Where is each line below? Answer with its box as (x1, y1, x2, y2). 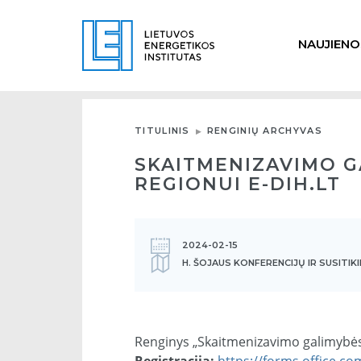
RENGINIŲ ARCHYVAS (206, 124, 322, 136)
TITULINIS (135, 124, 190, 136)
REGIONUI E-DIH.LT (135, 172, 341, 195)
